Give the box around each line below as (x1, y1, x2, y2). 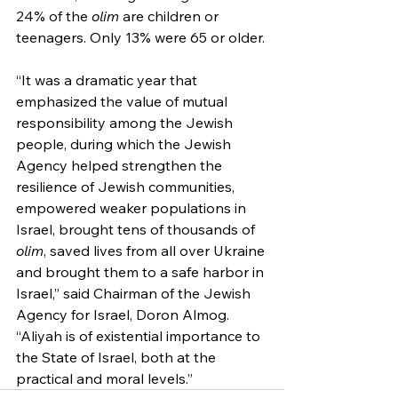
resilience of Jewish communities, (16, 177, 238, 195)
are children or (119, 6, 222, 25)
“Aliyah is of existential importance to (16, 326, 264, 345)
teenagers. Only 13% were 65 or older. (16, 28, 265, 46)
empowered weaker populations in (16, 198, 250, 217)
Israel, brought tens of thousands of (16, 219, 259, 238)
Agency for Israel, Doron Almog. (16, 305, 233, 323)
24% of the (16, 6, 92, 25)
